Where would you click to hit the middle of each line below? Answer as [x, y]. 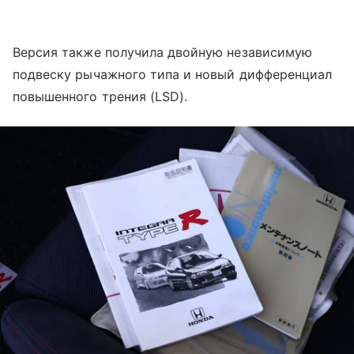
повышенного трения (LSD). [100, 96]
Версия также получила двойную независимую [162, 52]
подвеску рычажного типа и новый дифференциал [173, 74]
